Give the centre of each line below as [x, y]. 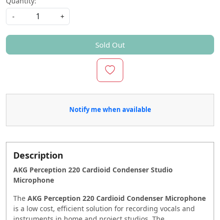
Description [38, 155]
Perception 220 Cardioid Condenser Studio [101, 169]
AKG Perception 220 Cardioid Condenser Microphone [117, 198]
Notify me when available [110, 110]
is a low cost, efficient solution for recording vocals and [104, 208]
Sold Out [110, 45]
